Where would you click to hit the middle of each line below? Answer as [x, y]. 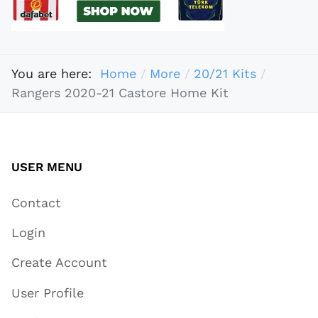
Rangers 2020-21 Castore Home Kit [120, 93]
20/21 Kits [225, 74]
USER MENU [47, 166]
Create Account [59, 263]
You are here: [56, 74]
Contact [36, 202]
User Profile [48, 292]
